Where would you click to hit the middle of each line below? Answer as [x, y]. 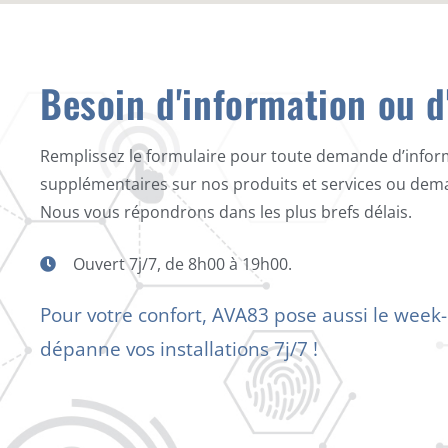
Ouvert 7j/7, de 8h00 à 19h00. [182, 263]
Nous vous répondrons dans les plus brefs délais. [226, 211]
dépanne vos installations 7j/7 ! [179, 348]
